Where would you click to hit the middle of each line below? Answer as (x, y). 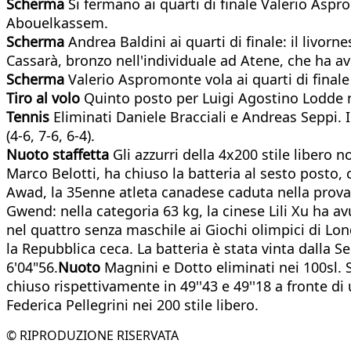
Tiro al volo (43, 98)
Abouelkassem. (57, 22)
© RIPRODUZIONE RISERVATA (92, 335)
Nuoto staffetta (60, 154)
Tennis (30, 116)
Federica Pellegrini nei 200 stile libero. (132, 304)
